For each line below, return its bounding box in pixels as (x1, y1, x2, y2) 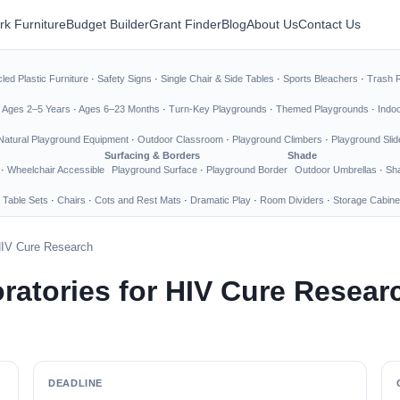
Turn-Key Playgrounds (169, 104, 267, 114)
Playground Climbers (232, 134, 322, 145)
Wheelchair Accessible (7, 164, 104, 175)
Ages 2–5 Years (2, 104, 71, 114)
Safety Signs (97, 73, 152, 84)
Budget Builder (66, 17, 149, 31)
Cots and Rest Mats (95, 195, 181, 205)
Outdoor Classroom (137, 134, 223, 145)
